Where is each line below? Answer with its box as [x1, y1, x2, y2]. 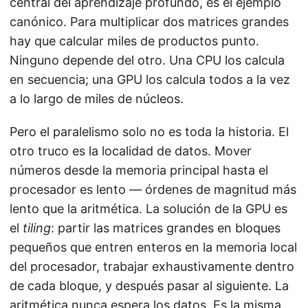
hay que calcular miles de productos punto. [10, 34, 259, 49]
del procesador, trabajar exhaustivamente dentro [10, 259, 294, 274]
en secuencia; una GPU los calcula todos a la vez [10, 72, 290, 87]
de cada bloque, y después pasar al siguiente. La [10, 278, 289, 294]
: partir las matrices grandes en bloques [51, 221, 280, 236]
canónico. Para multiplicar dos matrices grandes [10, 14, 289, 30]
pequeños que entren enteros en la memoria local [10, 240, 297, 255]
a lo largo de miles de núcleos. [10, 91, 184, 107]
